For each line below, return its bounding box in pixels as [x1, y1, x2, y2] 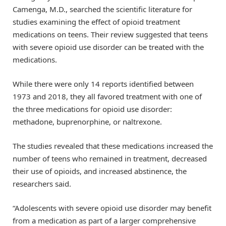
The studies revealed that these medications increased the [13, 140, 213, 151]
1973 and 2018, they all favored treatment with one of [13, 91, 202, 101]
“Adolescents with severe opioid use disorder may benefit [13, 203, 211, 213]
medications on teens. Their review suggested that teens [13, 29, 208, 39]
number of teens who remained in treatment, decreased [13, 153, 207, 163]
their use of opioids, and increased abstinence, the [13, 165, 187, 176]
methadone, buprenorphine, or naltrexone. [13, 116, 162, 127]
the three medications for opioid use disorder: [13, 103, 172, 114]
